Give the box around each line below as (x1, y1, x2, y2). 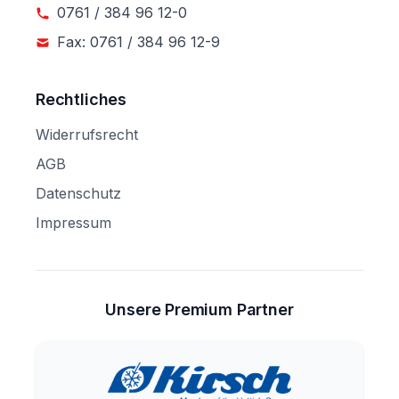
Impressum (36, 214, 111, 232)
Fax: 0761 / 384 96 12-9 (57, 33, 220, 51)
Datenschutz (36, 184, 121, 202)
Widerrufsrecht (36, 126, 138, 143)
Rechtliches (36, 90, 127, 109)
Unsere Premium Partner (105, 300, 294, 319)
